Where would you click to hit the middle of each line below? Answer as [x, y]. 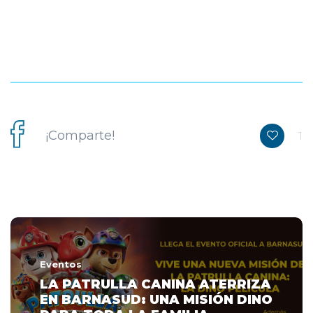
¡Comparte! [80, 136]
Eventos [61, 264]
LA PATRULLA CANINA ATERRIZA [155, 285]
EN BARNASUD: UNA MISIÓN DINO [156, 300]
